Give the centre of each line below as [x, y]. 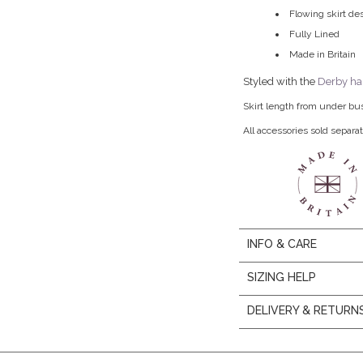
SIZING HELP [282, 277]
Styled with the [281, 81]
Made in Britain [323, 54]
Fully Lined [315, 34]
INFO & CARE [282, 244]
